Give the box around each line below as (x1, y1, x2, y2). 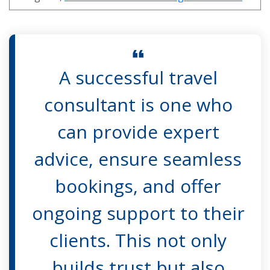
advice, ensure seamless (34, 146, 242, 171)
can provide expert (57, 119, 219, 144)
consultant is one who (43, 92, 233, 117)
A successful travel (58, 64, 218, 90)
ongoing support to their (31, 200, 245, 225)
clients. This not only (49, 227, 227, 253)
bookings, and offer (55, 173, 221, 198)
